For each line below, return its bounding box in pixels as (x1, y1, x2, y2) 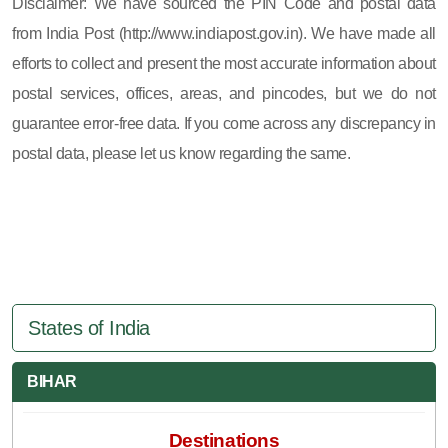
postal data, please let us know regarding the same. (12, 144, 351, 162)
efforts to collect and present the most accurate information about (12, 54, 436, 72)
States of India (28, 316, 150, 339)
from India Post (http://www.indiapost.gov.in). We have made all (12, 24, 436, 42)
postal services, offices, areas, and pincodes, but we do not (12, 84, 436, 102)
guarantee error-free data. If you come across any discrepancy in (12, 114, 436, 132)
